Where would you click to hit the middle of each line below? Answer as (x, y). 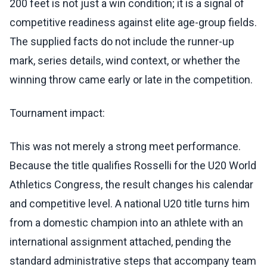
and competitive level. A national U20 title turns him (130, 204)
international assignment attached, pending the (120, 242)
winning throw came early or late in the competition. (131, 80)
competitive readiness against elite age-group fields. (133, 23)
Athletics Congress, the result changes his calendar (131, 185)
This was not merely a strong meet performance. (125, 147)
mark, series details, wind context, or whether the (125, 61)
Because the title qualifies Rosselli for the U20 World (133, 166)
